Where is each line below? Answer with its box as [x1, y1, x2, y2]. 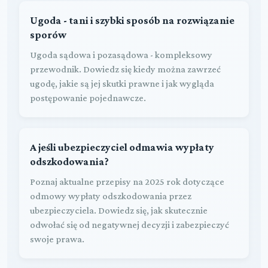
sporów [30, 28, 66, 41]
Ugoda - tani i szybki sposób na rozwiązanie [30, 14, 234, 26]
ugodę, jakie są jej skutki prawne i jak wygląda [30, 78, 214, 89]
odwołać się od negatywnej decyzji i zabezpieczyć [30, 219, 229, 230]
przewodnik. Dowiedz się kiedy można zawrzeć [30, 63, 221, 74]
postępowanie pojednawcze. [30, 92, 146, 103]
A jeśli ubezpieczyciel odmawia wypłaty [30, 141, 214, 153]
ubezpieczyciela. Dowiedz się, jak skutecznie [30, 205, 208, 215]
